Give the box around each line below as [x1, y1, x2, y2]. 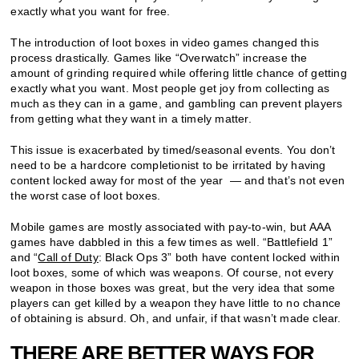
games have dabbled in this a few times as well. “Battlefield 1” [10, 235, 333, 248]
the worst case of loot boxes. [10, 188, 161, 202]
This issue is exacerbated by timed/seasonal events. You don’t [10, 143, 336, 156]
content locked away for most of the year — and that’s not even [10, 173, 345, 187]
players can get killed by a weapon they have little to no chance [10, 296, 341, 309]
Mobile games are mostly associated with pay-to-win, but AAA [10, 220, 331, 233]
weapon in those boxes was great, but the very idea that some [10, 280, 336, 294]
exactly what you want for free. [10, 4, 171, 18]
